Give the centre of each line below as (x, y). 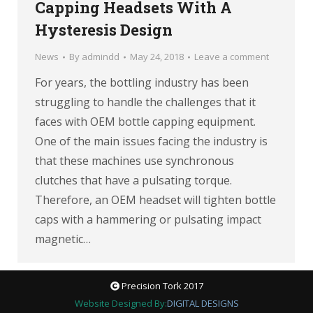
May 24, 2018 (157, 57)
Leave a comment (232, 57)
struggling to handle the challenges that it (145, 102)
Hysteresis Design (104, 30)
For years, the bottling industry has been (142, 83)
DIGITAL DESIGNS (203, 303)
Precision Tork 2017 (161, 285)
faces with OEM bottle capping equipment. (145, 122)
